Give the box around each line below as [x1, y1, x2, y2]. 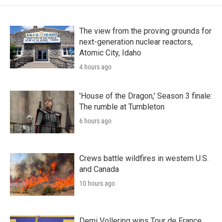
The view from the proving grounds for [79, 26, 212, 36]
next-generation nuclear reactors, [79, 37, 193, 47]
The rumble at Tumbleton [79, 102, 165, 111]
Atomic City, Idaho [79, 48, 141, 57]
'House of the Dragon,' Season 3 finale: [79, 91, 212, 101]
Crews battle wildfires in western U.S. [79, 153, 209, 163]
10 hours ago [79, 179, 115, 187]
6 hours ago [79, 116, 111, 125]
